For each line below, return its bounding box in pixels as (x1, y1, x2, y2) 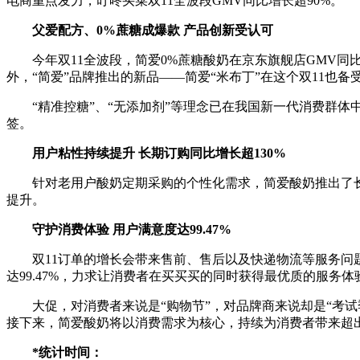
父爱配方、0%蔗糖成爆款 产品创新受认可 (32, 22, 273, 37)
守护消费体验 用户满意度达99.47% (32, 222, 231, 236)
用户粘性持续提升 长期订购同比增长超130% (32, 145, 286, 160)
